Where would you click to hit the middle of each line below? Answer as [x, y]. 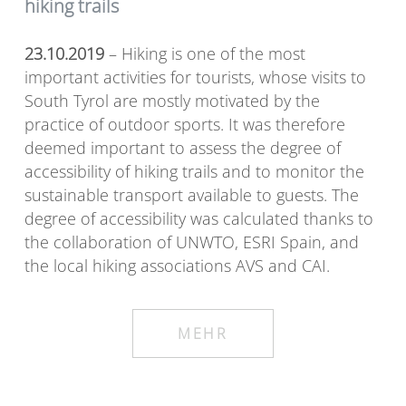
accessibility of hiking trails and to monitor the [194, 172]
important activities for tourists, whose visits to [195, 77]
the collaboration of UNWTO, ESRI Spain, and [192, 242]
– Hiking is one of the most [205, 54]
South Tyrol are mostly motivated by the [172, 101]
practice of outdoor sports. [124, 125]
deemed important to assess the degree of [183, 148]
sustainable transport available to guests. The [192, 195]
